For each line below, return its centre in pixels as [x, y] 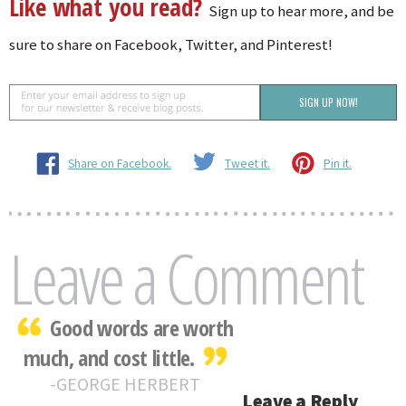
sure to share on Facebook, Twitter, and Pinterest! [171, 45]
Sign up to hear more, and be [301, 11]
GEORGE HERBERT [129, 384]
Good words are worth [142, 328]
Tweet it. [247, 164]
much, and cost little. [109, 358]
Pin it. [338, 164]
